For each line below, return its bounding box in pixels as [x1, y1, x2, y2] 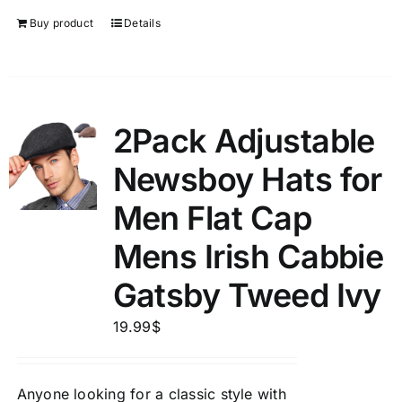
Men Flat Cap [112, 198, 312, 238]
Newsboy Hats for [112, 160, 382, 199]
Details [124, 16, 161, 30]
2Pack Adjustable [112, 121, 375, 161]
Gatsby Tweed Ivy [112, 275, 381, 315]
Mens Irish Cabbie [112, 237, 384, 276]
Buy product [29, 16, 94, 30]
